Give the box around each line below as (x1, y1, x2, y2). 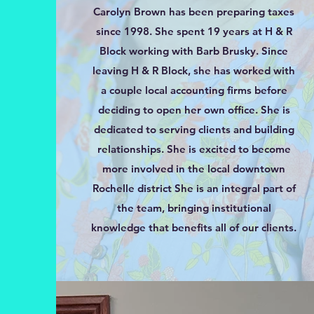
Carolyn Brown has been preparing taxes (93, 5, 295, 18)
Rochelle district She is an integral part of (92, 182, 296, 195)
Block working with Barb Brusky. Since (100, 44, 289, 57)
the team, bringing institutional (116, 201, 271, 214)
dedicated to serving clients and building (93, 123, 294, 136)
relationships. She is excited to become (97, 142, 291, 156)
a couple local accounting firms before (100, 83, 287, 97)
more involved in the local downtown (102, 162, 286, 175)
